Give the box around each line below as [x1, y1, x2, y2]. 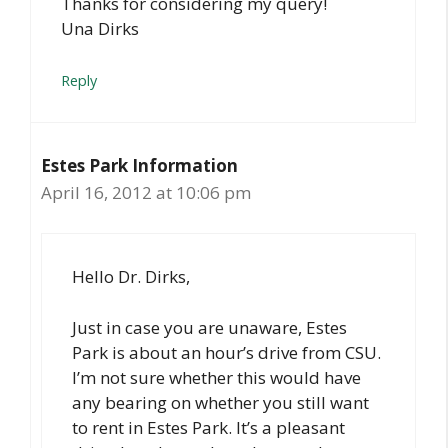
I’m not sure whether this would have [72, 365, 361, 389]
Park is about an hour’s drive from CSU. [72, 340, 381, 364]
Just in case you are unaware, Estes [72, 315, 347, 339]
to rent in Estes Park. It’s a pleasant [72, 415, 345, 439]
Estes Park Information [41, 153, 238, 177]
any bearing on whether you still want [72, 390, 369, 414]
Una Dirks [61, 17, 139, 41]
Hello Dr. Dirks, [72, 265, 190, 289]
